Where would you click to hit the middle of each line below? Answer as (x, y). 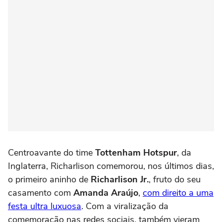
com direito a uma (178, 193)
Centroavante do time (52, 152)
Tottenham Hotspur (136, 152)
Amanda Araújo (106, 193)
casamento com (41, 193)
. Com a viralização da (125, 206)
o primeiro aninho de (49, 179)
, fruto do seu (175, 179)
